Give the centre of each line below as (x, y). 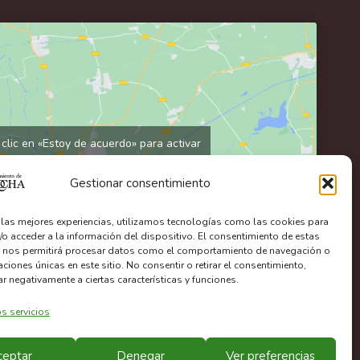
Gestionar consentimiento (141, 183)
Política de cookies (90, 180)
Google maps (90, 162)
